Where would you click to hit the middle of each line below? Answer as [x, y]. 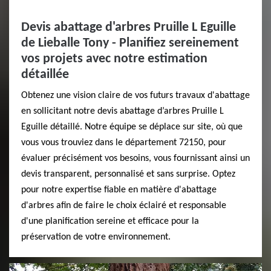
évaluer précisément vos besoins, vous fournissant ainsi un [135, 158]
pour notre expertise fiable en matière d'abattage [119, 190]
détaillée [45, 75]
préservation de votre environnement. [96, 237]
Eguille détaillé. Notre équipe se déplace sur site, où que [132, 127]
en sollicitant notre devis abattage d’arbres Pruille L [122, 111]
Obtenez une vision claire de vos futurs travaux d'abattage [135, 96]
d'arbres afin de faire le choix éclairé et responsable [124, 206]
